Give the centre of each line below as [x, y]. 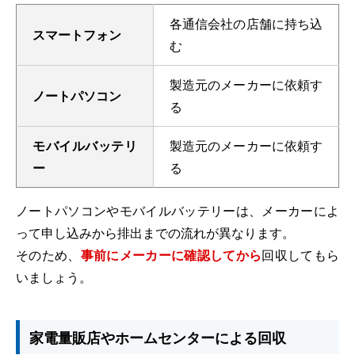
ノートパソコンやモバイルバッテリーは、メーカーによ [177, 210]
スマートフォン [77, 34]
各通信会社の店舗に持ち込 [246, 23]
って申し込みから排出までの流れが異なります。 [155, 232]
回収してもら [301, 254]
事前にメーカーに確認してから [171, 254]
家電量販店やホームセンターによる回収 [158, 337]
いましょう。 [54, 277]
